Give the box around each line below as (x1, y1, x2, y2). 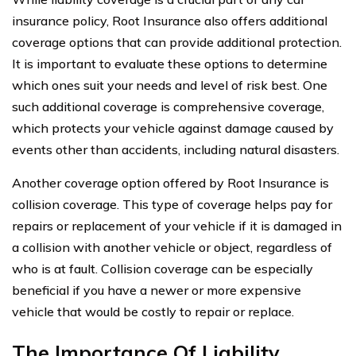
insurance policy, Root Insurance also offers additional (12, 12, 327, 29)
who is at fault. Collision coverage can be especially (12, 260, 313, 277)
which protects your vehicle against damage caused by (12, 119, 334, 136)
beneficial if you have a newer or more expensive (12, 281, 301, 298)
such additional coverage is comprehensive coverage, (12, 98, 324, 114)
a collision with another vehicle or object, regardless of (12, 238, 332, 255)
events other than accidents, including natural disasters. (12, 141, 339, 157)
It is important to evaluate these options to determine (12, 55, 327, 72)
